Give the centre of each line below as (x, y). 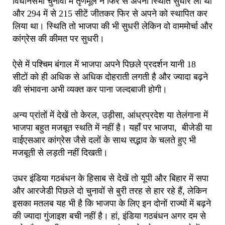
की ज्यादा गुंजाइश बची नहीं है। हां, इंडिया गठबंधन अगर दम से (109, 216)
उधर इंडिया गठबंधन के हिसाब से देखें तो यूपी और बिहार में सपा (110, 178)
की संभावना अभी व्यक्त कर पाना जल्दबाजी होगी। (90, 89)
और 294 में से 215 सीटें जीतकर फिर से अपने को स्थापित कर (110, 13)
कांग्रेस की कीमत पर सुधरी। (59, 38)
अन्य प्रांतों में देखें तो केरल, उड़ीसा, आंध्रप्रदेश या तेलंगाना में (110, 115)
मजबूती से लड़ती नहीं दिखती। (60, 152)
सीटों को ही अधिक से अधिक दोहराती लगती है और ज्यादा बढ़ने (110, 77)
